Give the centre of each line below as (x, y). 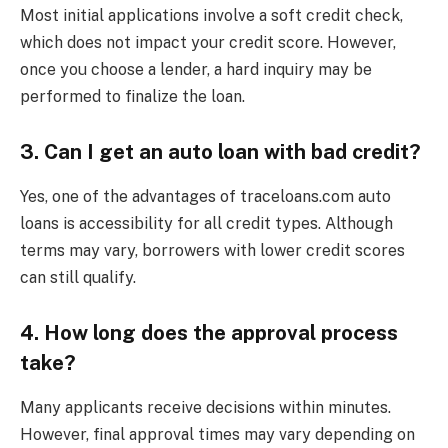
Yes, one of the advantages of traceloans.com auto (205, 196)
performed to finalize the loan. (132, 96)
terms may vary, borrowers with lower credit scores (212, 250)
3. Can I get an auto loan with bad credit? (220, 152)
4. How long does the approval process (209, 333)
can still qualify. (78, 277)
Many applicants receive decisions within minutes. (205, 407)
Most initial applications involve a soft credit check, (211, 15)
